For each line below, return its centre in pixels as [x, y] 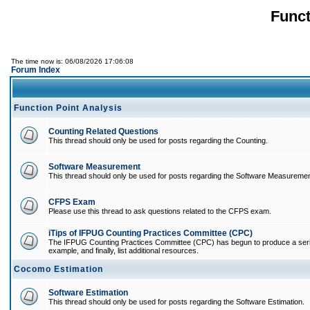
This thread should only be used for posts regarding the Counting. [158, 140]
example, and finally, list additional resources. [124, 250]
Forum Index [36, 70]
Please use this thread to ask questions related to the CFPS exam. [160, 211]
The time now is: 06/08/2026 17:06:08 [72, 61]
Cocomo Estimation [58, 269]
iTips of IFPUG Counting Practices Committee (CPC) [151, 233]
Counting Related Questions [103, 131]
